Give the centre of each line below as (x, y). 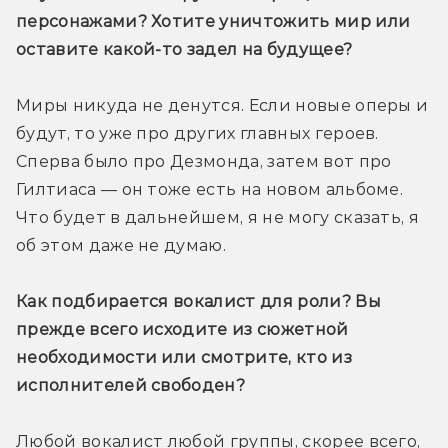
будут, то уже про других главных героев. (197, 134)
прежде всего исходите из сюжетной (182, 330)
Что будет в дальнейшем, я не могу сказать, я (218, 218)
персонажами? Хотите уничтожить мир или (213, 22)
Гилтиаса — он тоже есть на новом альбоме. (210, 190)
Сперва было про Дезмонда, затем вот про (204, 162)
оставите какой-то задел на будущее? (186, 50)
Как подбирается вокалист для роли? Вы (198, 302)
